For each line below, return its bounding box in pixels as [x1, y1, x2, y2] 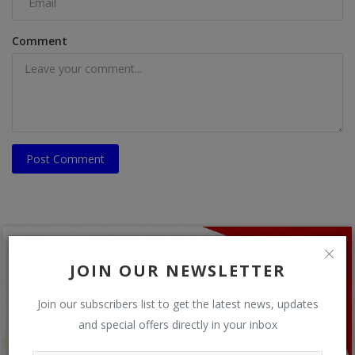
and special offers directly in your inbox [78, 316, 277, 332]
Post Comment [26, 151, 105, 166]
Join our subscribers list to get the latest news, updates [36, 296, 319, 311]
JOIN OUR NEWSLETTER [69, 259, 286, 281]
